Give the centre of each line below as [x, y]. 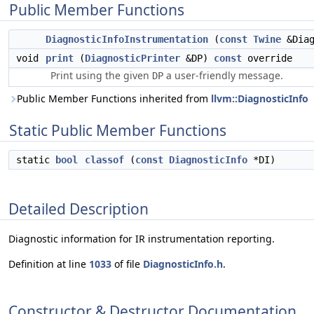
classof [104, 160]
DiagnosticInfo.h [183, 264]
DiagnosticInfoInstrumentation [127, 39]
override [267, 58]
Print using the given [101, 75]
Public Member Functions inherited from [114, 98]
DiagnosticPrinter [132, 58]
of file [127, 264]
